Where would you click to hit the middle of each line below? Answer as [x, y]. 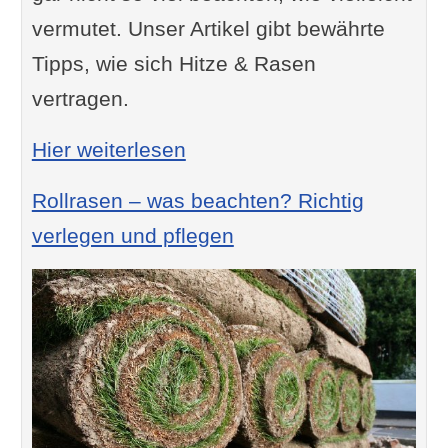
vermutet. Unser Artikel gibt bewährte [208, 28]
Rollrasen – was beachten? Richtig [197, 200]
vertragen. [80, 98]
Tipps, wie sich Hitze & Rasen [173, 63]
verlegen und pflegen [132, 235]
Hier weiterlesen [108, 149]
